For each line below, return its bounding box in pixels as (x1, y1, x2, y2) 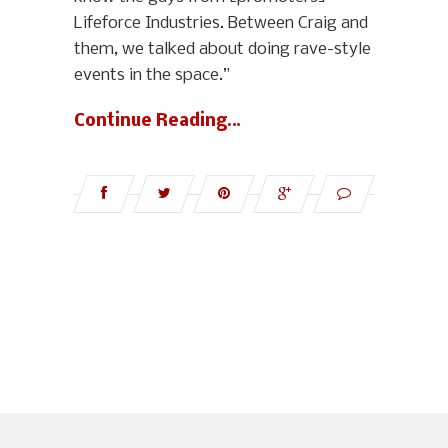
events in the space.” (74, 65, 230, 85)
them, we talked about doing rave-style (74, 39, 371, 59)
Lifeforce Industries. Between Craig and (74, 13, 368, 33)
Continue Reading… (74, 111, 241, 131)
